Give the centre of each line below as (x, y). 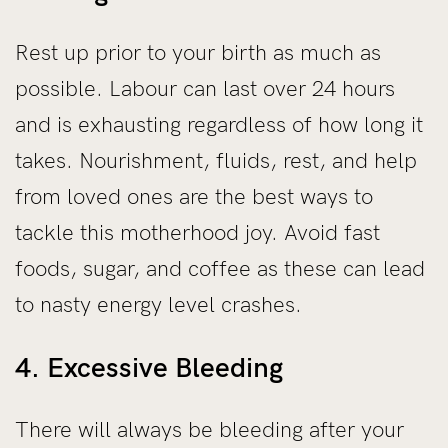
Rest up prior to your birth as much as (198, 52)
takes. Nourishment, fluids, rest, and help (216, 160)
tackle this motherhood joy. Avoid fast (197, 232)
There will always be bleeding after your (209, 429)
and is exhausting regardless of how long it (219, 124)
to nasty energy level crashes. (158, 304)
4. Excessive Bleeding (149, 367)
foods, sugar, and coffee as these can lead (220, 268)
